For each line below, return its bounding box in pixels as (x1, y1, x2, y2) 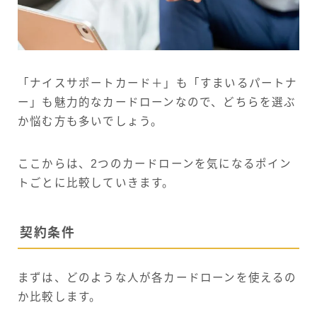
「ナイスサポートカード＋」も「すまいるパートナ (18, 77, 298, 90)
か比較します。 (18, 290, 102, 303)
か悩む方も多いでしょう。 (18, 115, 163, 128)
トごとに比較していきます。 (18, 177, 175, 190)
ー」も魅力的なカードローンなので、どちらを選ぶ (18, 96, 296, 109)
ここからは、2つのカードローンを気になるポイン (18, 158, 292, 171)
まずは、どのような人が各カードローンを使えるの (18, 271, 297, 284)
